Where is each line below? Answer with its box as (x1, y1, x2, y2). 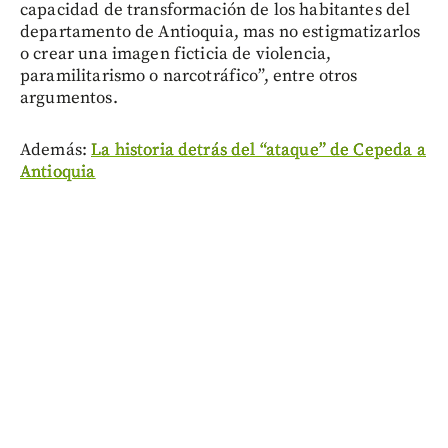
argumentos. (20, 87, 118, 110)
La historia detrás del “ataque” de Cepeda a (91, 139, 426, 162)
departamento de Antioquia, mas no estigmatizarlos (20, 21, 421, 44)
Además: (20, 139, 92, 162)
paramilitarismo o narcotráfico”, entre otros (20, 65, 358, 88)
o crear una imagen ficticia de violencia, (20, 43, 332, 66)
